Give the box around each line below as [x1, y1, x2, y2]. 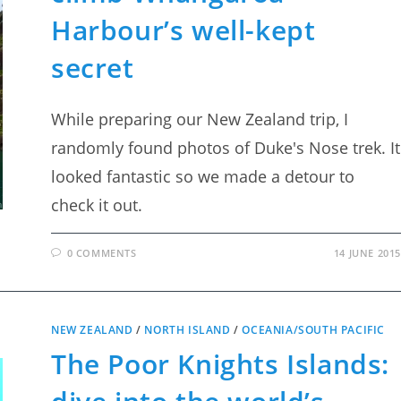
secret [51, 49, 134, 86]
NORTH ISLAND [144, 322, 231, 337]
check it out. [51, 194, 143, 216]
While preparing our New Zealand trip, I [51, 108, 349, 130]
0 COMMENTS [66, 246, 137, 260]
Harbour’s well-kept [51, 12, 316, 48]
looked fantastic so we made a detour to [51, 166, 355, 187]
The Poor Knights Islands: [51, 346, 390, 382]
